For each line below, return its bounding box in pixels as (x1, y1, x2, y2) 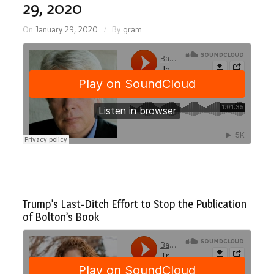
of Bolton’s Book (23, 210, 99, 223)
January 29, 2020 (35, 23, 98, 35)
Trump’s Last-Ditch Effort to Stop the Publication (23, 197, 246, 210)
